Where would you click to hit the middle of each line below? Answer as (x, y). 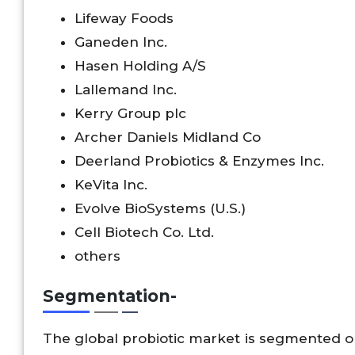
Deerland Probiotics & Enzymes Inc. (199, 160)
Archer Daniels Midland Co (168, 137)
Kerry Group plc (130, 113)
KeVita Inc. (111, 184)
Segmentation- (110, 296)
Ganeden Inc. (121, 42)
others (97, 256)
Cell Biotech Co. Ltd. (144, 232)
